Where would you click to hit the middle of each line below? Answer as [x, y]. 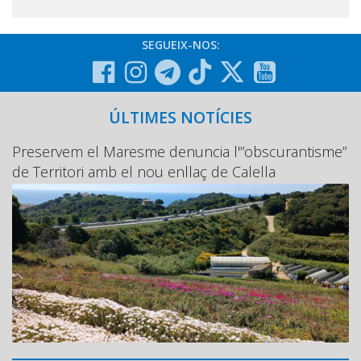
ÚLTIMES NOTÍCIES [180, 118]
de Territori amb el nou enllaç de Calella [144, 172]
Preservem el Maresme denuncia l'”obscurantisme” [179, 152]
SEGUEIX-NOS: [180, 45]
